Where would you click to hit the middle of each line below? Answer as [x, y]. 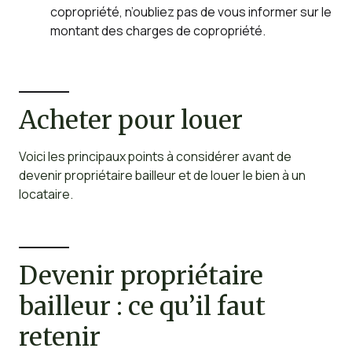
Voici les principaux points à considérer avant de [155, 156]
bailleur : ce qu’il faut [142, 307]
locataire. [46, 194]
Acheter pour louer [130, 120]
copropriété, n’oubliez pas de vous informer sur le [191, 11]
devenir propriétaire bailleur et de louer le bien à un [162, 175]
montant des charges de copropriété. [158, 30]
